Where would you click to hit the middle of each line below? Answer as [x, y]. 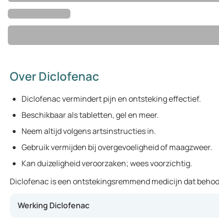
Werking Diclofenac [54, 205]
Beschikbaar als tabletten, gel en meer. [90, 115]
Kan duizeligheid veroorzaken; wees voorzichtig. [107, 163]
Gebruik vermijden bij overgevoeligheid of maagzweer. [117, 147]
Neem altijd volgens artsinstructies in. [89, 131]
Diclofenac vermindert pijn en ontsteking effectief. [111, 99]
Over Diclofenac [55, 76]
